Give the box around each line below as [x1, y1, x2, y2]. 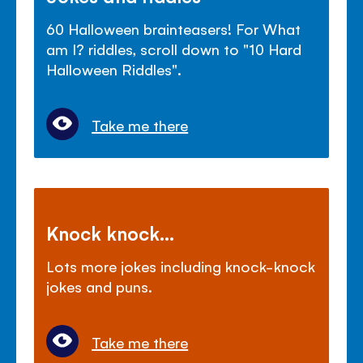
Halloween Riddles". [46, 58, 182, 79]
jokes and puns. [46, 275, 153, 296]
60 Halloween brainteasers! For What [46, 18, 301, 38]
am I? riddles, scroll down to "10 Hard [46, 38, 301, 58]
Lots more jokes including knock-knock [46, 255, 315, 275]
